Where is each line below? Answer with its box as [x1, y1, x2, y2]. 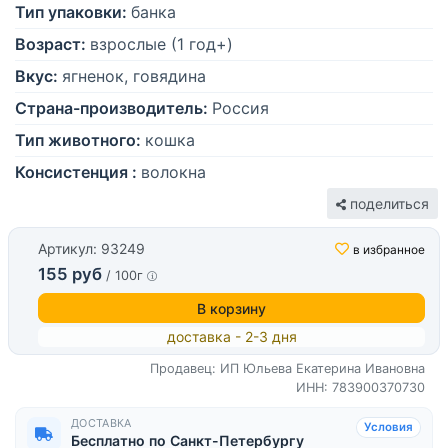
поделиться [346, 195, 429, 213]
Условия [364, 420, 413, 435]
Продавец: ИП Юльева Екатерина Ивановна [150, 361, 425, 377]
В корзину [197, 299, 266, 317]
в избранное [353, 242, 425, 258]
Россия [212, 98, 269, 119]
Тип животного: [15, 130, 141, 151]
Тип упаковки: [15, 2, 127, 23]
